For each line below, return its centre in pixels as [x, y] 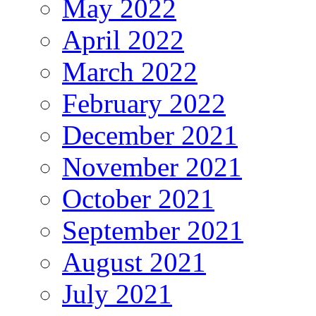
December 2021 [150, 135]
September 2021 [153, 231]
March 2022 [130, 72]
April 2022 [123, 40]
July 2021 [117, 294]
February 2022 [144, 104]
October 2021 [138, 199]
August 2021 [134, 262]
